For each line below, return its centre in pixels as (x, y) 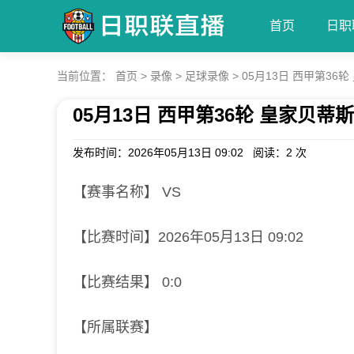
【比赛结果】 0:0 (127, 282)
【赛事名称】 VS (127, 192)
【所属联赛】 (115, 327)
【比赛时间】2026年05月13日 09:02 (188, 237)
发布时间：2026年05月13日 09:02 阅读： (179, 153)
